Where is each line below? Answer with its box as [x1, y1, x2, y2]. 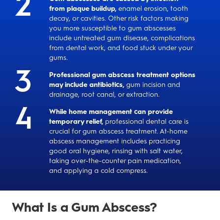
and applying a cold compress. [49, 166, 148, 175]
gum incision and [124, 81, 180, 89]
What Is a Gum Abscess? [12, 199, 157, 215]
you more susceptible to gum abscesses [49, 24, 176, 32]
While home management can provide [49, 108, 173, 116]
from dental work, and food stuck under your [49, 44, 192, 52]
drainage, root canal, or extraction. [49, 90, 160, 99]
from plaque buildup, [49, 4, 116, 13]
